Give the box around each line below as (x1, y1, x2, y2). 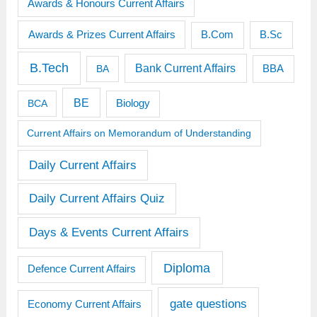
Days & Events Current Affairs (28, 226, 189, 240)
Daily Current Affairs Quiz (28, 192, 165, 206)
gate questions (169, 296, 247, 311)
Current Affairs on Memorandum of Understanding (27, 127, 252, 139)
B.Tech (29, 61, 69, 76)
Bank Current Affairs (135, 62, 236, 75)
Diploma (163, 260, 211, 276)
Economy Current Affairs (28, 298, 142, 311)
